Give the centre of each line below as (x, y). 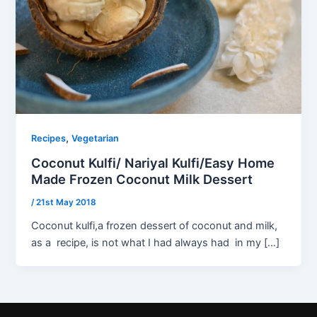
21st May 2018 (67, 202)
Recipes (49, 139)
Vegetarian (96, 139)
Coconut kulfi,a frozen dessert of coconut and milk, (156, 225)
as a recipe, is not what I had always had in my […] (156, 242)
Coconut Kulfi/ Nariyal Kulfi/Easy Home (153, 163)
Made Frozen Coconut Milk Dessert (142, 179)
